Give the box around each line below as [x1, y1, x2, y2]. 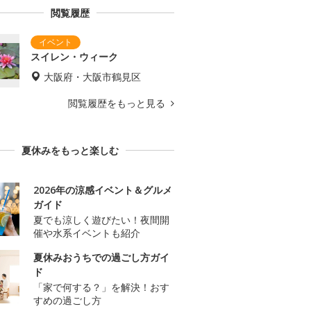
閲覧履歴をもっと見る [68, 96, 168, 110]
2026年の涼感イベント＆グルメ [33, 183, 172, 197]
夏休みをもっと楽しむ [22, 144, 119, 158]
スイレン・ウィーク [31, 50, 118, 64]
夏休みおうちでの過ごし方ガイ [33, 251, 169, 264]
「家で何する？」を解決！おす [33, 280, 169, 294]
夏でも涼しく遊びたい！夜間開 [33, 213, 169, 227]
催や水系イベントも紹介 [33, 226, 140, 240]
